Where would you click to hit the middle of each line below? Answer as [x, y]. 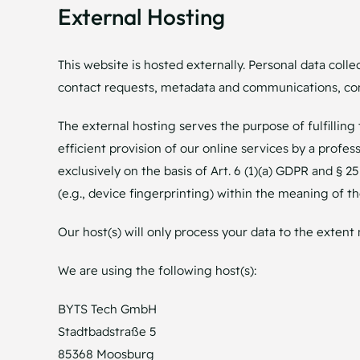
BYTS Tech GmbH [107, 309]
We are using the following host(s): [157, 270]
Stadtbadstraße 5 [107, 331]
